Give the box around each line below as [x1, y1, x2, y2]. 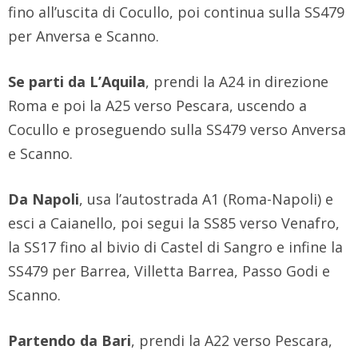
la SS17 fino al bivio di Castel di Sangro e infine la [8, 237, 343, 257]
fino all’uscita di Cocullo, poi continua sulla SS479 [8, 2, 344, 22]
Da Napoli [8, 189, 79, 209]
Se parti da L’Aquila [8, 72, 145, 92]
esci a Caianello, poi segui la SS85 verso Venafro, [8, 213, 340, 233]
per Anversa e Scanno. [8, 26, 159, 46]
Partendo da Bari [8, 331, 131, 351]
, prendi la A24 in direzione [145, 72, 328, 92]
